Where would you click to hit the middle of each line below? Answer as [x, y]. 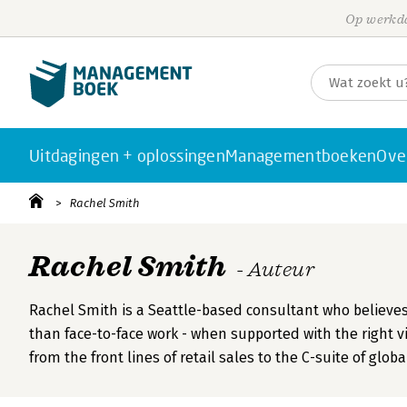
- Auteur [275, 270]
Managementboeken [301, 155]
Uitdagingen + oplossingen [127, 155]
